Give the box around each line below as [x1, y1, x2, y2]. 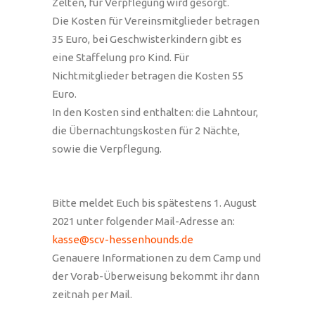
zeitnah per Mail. [52, 288, 132, 300]
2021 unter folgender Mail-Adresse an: [52, 215, 235, 227]
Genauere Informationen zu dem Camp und [52, 252, 261, 264]
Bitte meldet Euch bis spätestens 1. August [52, 197, 257, 209]
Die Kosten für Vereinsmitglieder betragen [52, 15, 259, 27]
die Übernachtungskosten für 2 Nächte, [52, 124, 240, 136]
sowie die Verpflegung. [52, 143, 162, 155]
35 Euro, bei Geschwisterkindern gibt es [52, 33, 242, 45]
